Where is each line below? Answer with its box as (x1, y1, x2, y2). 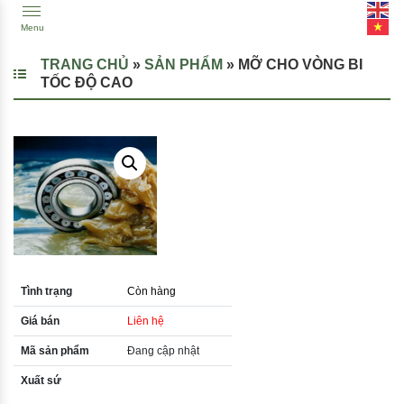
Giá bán (20, 315, 60, 328)
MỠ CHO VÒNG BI (238, 57, 363, 72)
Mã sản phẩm (20, 344, 89, 358)
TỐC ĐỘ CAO (41, 75, 133, 90)
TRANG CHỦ (41, 57, 129, 72)
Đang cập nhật (126, 344, 199, 358)
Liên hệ (126, 315, 164, 328)
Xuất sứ (20, 374, 61, 388)
